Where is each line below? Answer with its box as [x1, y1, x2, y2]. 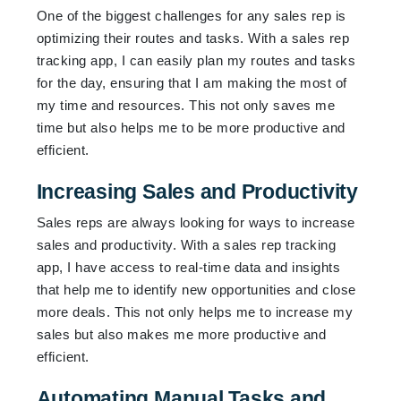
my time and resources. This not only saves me [36, 97, 336, 113]
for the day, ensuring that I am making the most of [36, 74, 347, 90]
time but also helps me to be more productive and [36, 119, 346, 135]
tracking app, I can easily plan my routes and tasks [36, 52, 356, 68]
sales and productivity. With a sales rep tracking [36, 236, 337, 252]
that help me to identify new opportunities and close [36, 281, 356, 297]
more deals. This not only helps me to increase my [36, 303, 354, 320]
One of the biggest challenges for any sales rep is [36, 7, 346, 23]
